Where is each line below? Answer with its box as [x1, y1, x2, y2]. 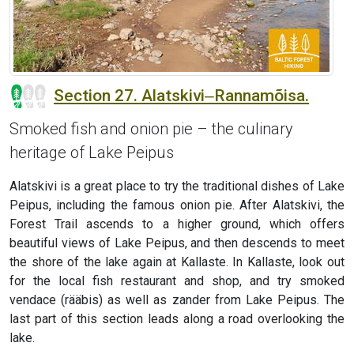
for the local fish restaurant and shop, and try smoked [9, 273, 345, 289]
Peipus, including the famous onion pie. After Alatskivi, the [9, 198, 345, 213]
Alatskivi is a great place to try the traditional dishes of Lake [9, 179, 345, 194]
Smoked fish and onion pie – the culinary [9, 119, 293, 139]
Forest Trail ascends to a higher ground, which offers [9, 217, 345, 232]
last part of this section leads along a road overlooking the [9, 311, 345, 327]
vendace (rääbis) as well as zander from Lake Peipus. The [9, 292, 345, 308]
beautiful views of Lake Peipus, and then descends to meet [9, 235, 345, 251]
